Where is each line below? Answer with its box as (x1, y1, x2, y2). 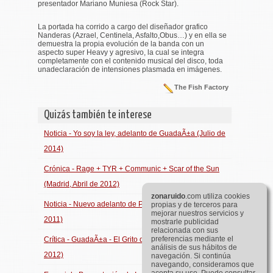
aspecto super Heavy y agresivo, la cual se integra (38, 48, 204, 56)
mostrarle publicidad (151, 218, 219, 226)
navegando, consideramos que (151, 260, 254, 269)
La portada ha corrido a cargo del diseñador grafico (38, 23, 208, 30)
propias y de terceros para (151, 200, 238, 209)
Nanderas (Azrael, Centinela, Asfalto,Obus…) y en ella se (38, 31, 227, 39)
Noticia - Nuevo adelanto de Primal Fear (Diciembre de (44, 200, 225, 208)
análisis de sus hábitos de (151, 243, 237, 252)
